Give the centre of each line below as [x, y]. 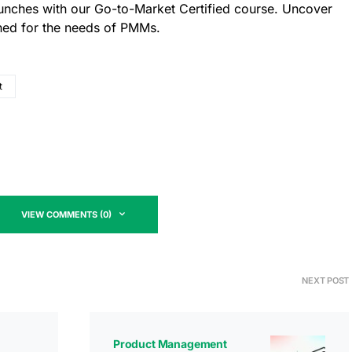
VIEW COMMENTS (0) [66, 214]
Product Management [170, 344]
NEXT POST [325, 280]
